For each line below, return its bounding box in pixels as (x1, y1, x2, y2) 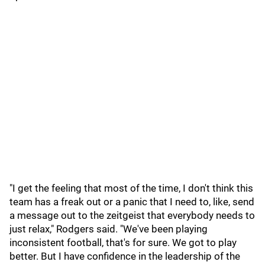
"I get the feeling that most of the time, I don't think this (9, 182, 253, 194)
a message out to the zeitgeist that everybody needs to (9, 209, 255, 221)
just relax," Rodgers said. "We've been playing (9, 223, 208, 235)
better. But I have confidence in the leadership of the (9, 250, 240, 262)
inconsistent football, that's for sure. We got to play (9, 237, 237, 248)
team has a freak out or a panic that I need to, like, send (9, 196, 254, 208)
